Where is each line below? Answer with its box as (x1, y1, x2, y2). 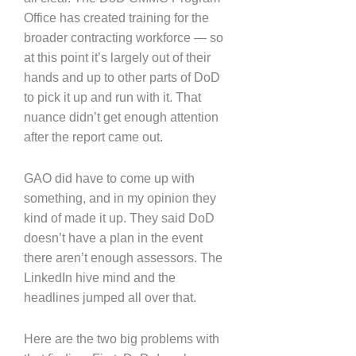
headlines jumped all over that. (24, 290, 196, 304)
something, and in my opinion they (24, 191, 216, 205)
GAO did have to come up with (24, 171, 195, 185)
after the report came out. (24, 130, 163, 144)
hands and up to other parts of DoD (24, 70, 220, 84)
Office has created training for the (24, 10, 209, 25)
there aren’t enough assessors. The (24, 250, 222, 265)
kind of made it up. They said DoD (24, 211, 215, 225)
